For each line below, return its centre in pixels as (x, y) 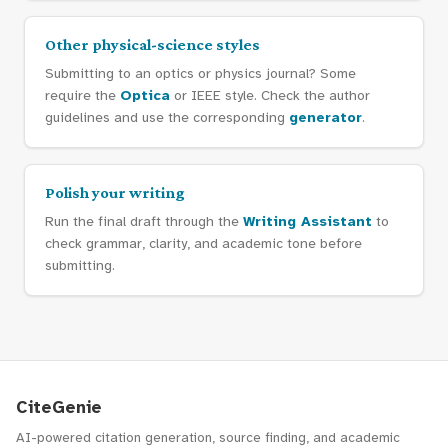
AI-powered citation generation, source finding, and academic (208, 437)
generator (325, 117)
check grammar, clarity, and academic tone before (203, 243)
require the (82, 95)
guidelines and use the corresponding (167, 117)
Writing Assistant (307, 221)
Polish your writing (115, 192)
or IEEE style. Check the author (270, 95)
